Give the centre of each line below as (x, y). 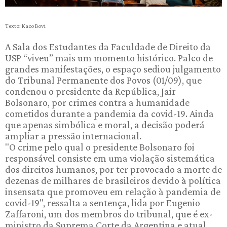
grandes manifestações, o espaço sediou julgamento (113, 69)
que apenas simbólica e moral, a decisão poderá (105, 124)
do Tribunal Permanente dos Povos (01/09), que (103, 80)
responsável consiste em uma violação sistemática (110, 158)
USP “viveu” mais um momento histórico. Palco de (109, 58)
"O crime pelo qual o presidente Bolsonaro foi (100, 147)
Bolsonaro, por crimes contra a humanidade (97, 102)
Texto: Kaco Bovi (25, 26)
